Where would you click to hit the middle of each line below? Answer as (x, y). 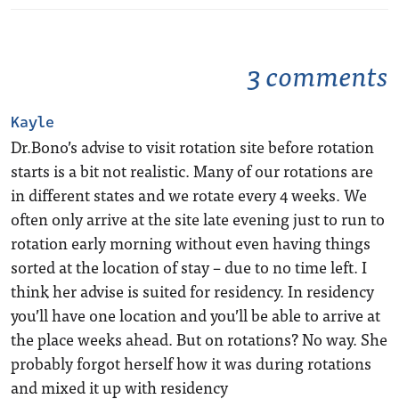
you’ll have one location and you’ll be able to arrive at (195, 315)
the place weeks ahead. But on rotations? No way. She (199, 339)
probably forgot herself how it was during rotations (191, 363)
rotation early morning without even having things (191, 243)
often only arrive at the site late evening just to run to (198, 219)
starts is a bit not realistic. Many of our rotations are (192, 171)
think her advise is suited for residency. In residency (192, 291)
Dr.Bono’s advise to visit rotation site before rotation (192, 147)
